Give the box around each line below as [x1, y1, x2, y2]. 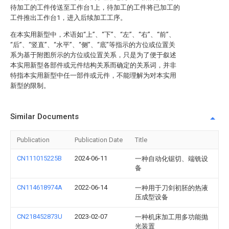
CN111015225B [17, 154, 62, 162]
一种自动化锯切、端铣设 [135, 155, 208, 163]
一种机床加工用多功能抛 [135, 213, 208, 221]
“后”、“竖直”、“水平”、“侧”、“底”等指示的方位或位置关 [10, 41, 175, 49]
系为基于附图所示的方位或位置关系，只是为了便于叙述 [10, 51, 176, 59]
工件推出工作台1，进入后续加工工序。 [10, 14, 127, 21]
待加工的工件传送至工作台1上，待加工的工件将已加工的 [10, 4, 180, 11]
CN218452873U [17, 213, 62, 220]
